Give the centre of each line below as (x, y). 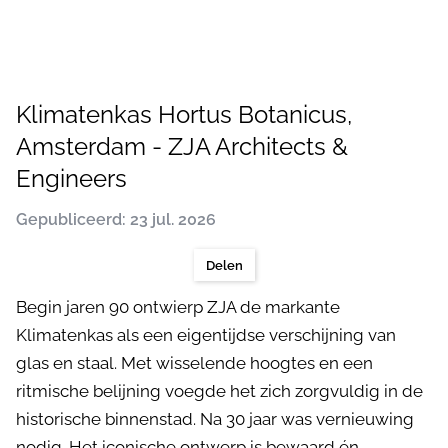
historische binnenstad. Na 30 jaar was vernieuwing (215, 419)
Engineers (71, 178)
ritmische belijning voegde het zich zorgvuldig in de (219, 391)
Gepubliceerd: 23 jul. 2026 (116, 219)
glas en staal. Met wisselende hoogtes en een (194, 363)
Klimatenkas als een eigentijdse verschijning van (206, 335)
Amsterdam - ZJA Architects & (182, 146)
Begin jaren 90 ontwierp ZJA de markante (178, 307)
